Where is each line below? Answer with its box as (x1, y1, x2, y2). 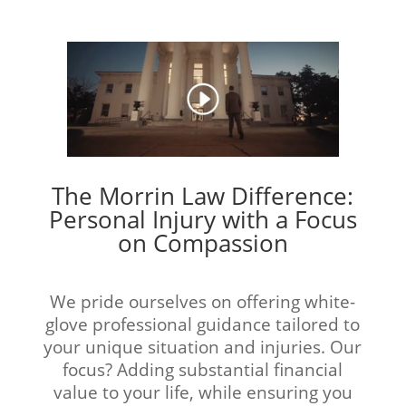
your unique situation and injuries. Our (43, 335, 362, 359)
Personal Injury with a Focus (48, 203, 357, 237)
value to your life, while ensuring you (53, 381, 353, 404)
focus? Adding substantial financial (63, 358, 343, 382)
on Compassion (117, 227, 288, 260)
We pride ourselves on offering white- (50, 290, 356, 314)
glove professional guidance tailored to (45, 313, 361, 336)
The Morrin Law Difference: (52, 179, 354, 213)
